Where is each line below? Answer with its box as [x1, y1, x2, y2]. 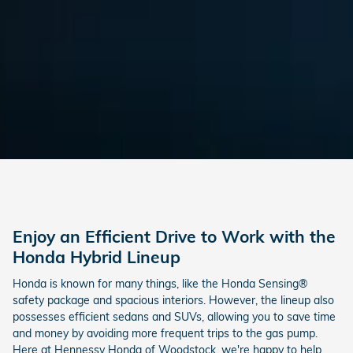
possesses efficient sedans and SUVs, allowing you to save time [13, 309, 336, 324]
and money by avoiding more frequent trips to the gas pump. [13, 325, 318, 340]
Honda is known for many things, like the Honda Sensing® [13, 276, 308, 291]
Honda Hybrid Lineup [13, 247, 180, 268]
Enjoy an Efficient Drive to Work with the [13, 226, 336, 247]
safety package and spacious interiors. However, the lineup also [13, 292, 334, 307]
